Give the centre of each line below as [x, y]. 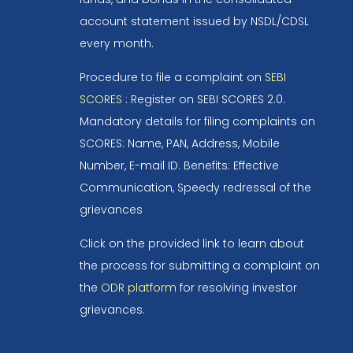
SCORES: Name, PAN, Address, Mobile [179, 143]
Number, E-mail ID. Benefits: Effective [179, 165]
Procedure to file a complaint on [172, 77]
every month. [116, 43]
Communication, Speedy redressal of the [195, 187]
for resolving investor [236, 287]
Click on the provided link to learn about [191, 243]
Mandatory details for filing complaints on [197, 121]
